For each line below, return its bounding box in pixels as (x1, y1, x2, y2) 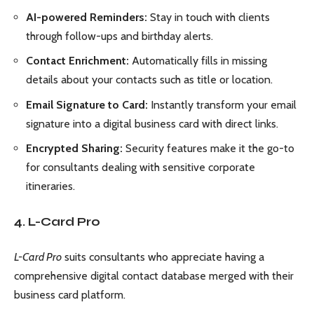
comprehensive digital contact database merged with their (14, 269, 294, 282)
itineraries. (26, 179, 75, 193)
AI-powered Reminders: (26, 10, 147, 24)
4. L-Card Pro (14, 214, 100, 229)
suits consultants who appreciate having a (62, 250, 264, 264)
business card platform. (14, 288, 125, 301)
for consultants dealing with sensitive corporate (26, 161, 255, 174)
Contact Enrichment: (26, 54, 129, 67)
